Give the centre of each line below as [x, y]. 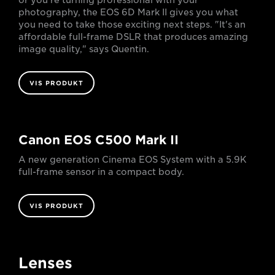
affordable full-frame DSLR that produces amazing [133, 37]
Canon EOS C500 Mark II [99, 140]
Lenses [45, 263]
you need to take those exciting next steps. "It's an [132, 25]
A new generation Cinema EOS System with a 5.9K [133, 160]
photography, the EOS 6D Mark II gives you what [128, 13]
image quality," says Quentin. [84, 49]
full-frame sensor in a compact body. [101, 172]
